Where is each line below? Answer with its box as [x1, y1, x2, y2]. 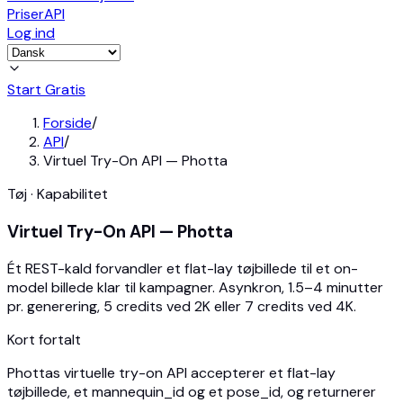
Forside [43, 113, 92, 132]
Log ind [7, 23, 55, 42]
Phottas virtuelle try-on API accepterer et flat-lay [7, 363, 336, 383]
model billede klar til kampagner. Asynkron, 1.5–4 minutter [7, 278, 383, 298]
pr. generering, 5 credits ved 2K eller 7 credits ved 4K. [7, 297, 356, 317]
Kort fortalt [7, 330, 81, 350]
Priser [7, 4, 44, 23]
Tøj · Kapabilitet [7, 184, 108, 203]
